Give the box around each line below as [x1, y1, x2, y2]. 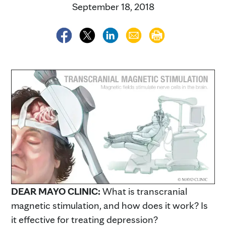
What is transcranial [102, 185, 187, 197]
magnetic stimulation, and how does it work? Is [11, 199, 208, 211]
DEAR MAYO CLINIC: [11, 185, 102, 197]
